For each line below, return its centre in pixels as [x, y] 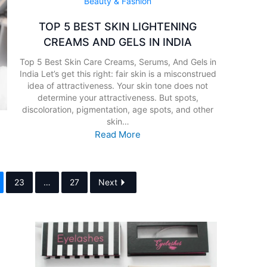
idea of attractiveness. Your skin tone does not [118, 86]
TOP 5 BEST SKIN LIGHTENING [118, 27]
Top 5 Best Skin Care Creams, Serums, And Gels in [118, 62]
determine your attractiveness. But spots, [118, 98]
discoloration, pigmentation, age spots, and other [118, 110]
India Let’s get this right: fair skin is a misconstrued [118, 74]
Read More [118, 135]
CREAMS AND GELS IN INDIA [118, 42]
